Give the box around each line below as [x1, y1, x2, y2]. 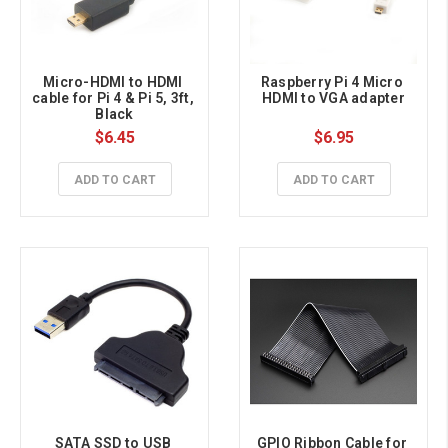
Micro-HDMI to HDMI [43, 73, 183, 90]
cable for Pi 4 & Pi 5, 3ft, [32, 89, 194, 106]
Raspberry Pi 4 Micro [260, 73, 403, 90]
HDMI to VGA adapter [262, 89, 405, 106]
